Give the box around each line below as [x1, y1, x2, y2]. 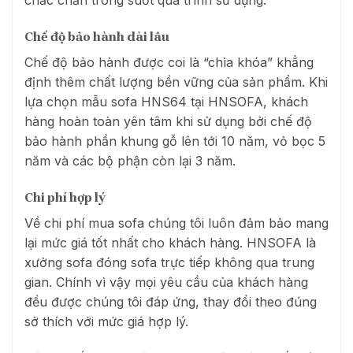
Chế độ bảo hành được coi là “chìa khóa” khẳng [24, 54, 314, 70]
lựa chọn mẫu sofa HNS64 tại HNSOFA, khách [24, 93, 308, 110]
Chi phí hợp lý [24, 189, 106, 205]
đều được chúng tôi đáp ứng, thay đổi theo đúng [24, 293, 317, 310]
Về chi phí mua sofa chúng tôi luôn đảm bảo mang [24, 214, 329, 231]
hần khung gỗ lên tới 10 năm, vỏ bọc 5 [94, 132, 325, 149]
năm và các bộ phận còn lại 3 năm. [24, 152, 236, 169]
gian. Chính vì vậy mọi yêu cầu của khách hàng [24, 273, 308, 290]
